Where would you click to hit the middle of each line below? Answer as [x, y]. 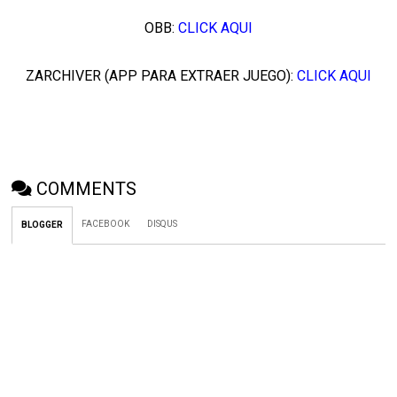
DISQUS [163, 224]
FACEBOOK [106, 224]
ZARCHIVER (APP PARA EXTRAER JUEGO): [161, 76]
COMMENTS [87, 189]
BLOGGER [43, 225]
